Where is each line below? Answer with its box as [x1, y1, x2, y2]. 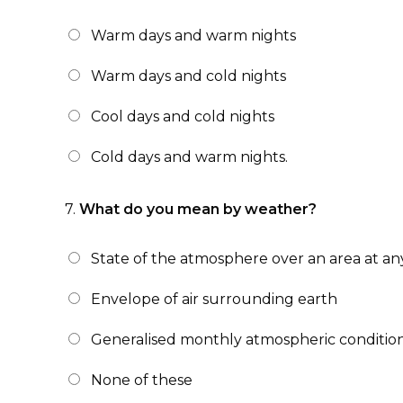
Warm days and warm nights [91, 27, 296, 44]
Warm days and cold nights [91, 67, 286, 85]
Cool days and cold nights [91, 108, 274, 125]
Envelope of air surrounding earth [91, 291, 337, 308]
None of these [91, 372, 193, 389]
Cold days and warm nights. [91, 148, 288, 166]
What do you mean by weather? [79, 201, 317, 218]
